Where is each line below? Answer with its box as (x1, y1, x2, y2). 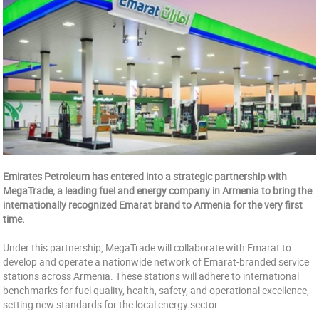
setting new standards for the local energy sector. (3, 298, 221, 311)
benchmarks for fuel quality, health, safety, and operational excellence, (3, 283, 310, 297)
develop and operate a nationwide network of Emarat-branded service (3, 255, 310, 268)
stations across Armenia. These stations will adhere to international (3, 269, 300, 283)
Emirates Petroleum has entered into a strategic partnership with (3, 169, 288, 183)
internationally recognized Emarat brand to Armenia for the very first (3, 198, 303, 211)
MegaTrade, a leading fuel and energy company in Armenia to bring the (3, 184, 313, 197)
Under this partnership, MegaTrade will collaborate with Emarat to (3, 241, 292, 254)
